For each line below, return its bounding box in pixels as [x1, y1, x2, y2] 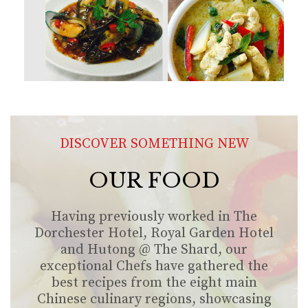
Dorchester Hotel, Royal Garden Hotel [34, 225, 274, 243]
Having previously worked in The [51, 208, 257, 226]
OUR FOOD [88, 168, 220, 194]
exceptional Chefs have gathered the [40, 258, 268, 276]
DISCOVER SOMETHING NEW [59, 135, 249, 153]
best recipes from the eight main [51, 274, 257, 292]
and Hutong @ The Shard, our [60, 241, 247, 259]
